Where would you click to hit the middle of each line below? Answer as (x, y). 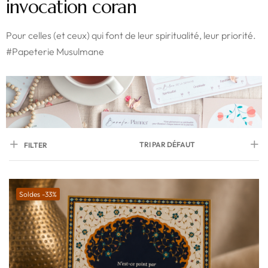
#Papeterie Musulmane (55, 51)
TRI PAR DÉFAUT (167, 145)
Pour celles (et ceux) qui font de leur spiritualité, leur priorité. (131, 35)
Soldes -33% (38, 194)
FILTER (36, 145)
